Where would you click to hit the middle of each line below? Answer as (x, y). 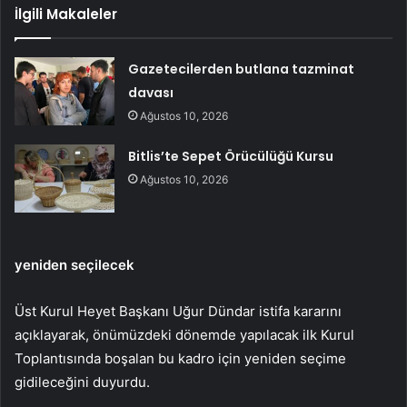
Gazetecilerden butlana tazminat (242, 69)
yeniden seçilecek (74, 264)
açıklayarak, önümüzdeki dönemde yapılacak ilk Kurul (184, 334)
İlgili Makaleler (66, 14)
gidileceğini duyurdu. (82, 382)
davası (151, 92)
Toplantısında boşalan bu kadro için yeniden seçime (180, 358)
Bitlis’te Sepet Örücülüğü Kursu (231, 156)
